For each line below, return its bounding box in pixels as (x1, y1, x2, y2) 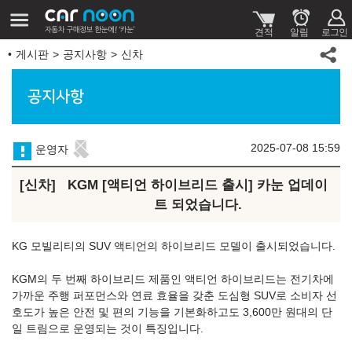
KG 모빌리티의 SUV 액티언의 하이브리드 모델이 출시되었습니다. (12, 240, 335, 252)
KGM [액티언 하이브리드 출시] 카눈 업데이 (68, 178, 328, 192)
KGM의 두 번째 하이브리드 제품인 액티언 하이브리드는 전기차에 (12, 273, 334, 285)
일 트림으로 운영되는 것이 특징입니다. (12, 322, 203, 335)
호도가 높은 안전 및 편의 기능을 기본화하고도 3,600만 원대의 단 (12, 306, 332, 318)
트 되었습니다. (153, 197, 242, 212)
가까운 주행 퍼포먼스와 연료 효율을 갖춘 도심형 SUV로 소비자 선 (12, 289, 337, 302)
